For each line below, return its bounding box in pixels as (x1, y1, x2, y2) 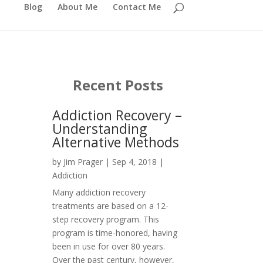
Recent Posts (73, 75, 164, 95)
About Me (57, 1, 97, 12)
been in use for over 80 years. (52, 241, 166, 252)
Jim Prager (63, 156, 103, 168)
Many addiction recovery (52, 187, 146, 198)
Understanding (52, 119, 147, 139)
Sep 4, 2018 (112, 156, 157, 168)
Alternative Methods (52, 133, 180, 152)
